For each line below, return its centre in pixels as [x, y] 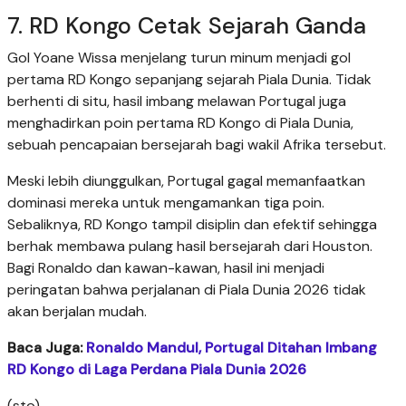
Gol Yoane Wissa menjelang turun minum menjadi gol [179, 58]
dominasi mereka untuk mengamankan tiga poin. [166, 203]
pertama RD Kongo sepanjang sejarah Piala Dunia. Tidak [189, 80]
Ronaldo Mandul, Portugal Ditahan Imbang [232, 348]
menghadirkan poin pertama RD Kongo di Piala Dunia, [180, 123]
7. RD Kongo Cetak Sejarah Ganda [187, 26]
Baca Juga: [47, 348]
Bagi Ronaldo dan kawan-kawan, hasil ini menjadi [166, 268]
